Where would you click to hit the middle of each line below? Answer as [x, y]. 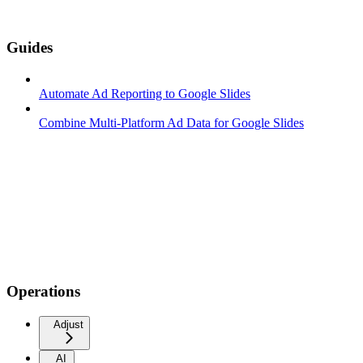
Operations [43, 292]
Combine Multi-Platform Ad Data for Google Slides [171, 122]
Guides [30, 47]
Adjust [68, 325]
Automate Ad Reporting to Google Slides [145, 93]
